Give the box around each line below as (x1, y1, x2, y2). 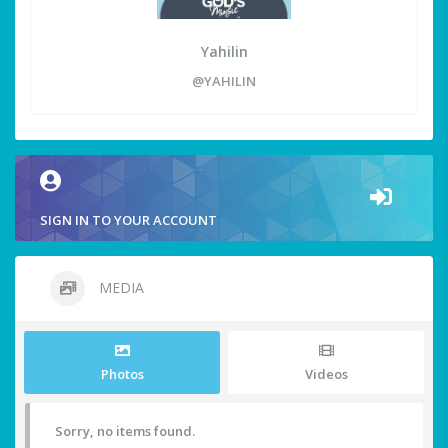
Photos (100, 365, 144, 384)
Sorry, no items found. (55, 422, 195, 441)
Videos (304, 365, 348, 384)
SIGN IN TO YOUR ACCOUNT (40, 211, 217, 230)
